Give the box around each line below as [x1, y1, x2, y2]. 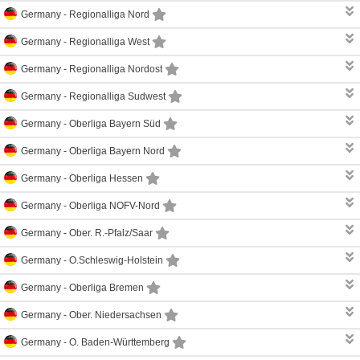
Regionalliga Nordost [69, 63, 162, 74]
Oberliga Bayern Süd [69, 118, 161, 129]
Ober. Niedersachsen [69, 309, 162, 320]
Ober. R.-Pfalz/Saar [69, 227, 153, 238]
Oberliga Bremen [69, 282, 144, 292]
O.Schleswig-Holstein [69, 255, 163, 265]
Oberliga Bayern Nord [69, 145, 165, 156]
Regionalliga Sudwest [69, 91, 166, 101]
